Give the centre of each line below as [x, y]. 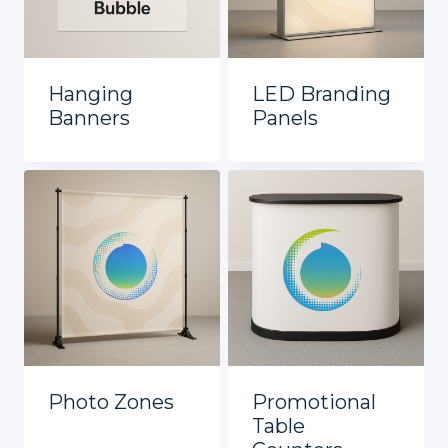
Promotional [314, 402]
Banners [89, 118]
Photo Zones [111, 402]
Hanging [90, 94]
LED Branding [321, 94]
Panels [285, 118]
